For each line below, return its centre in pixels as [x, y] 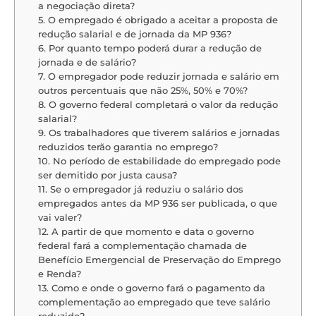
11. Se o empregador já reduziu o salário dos [140, 189]
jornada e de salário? [87, 62]
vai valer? [60, 217]
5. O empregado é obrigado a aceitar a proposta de [158, 19]
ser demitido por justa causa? [107, 175]
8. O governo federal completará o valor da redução [158, 104]
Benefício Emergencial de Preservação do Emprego [159, 259]
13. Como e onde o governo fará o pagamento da [151, 287]
